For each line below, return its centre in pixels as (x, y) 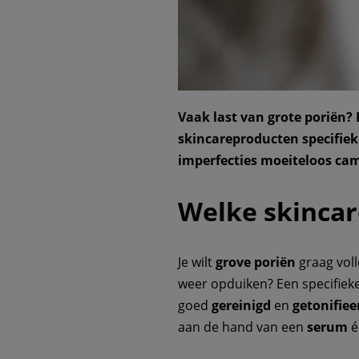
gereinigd (241, 306)
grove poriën (256, 262)
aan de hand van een (242, 327)
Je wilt (197, 262)
